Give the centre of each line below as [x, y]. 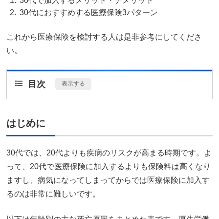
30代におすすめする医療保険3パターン [89, 12]
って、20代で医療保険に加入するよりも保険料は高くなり [109, 166]
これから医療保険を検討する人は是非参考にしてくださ [104, 37]
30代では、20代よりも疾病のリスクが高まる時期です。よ [109, 153]
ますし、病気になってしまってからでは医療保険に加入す [108, 180]
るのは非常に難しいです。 [53, 194]
